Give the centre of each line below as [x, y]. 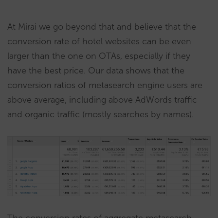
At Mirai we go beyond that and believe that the [102, 27]
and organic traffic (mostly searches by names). [100, 114]
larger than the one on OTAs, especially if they [99, 56]
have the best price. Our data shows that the [96, 70]
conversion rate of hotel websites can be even [99, 41]
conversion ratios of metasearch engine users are [105, 85]
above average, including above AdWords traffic [102, 100]
